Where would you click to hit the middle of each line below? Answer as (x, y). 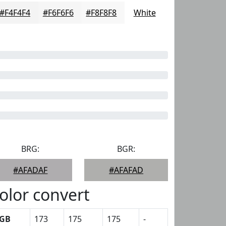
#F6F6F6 (58, 13)
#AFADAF (31, 170)
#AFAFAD (126, 170)
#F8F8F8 (101, 13)
